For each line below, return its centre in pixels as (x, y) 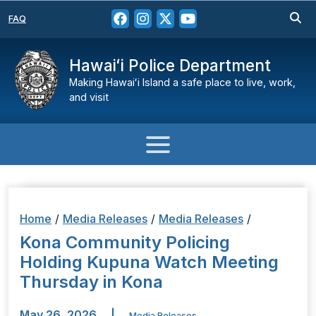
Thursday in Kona (91, 282)
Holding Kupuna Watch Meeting (149, 262)
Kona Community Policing (125, 243)
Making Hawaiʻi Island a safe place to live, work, (182, 82)
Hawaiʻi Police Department (170, 65)
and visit (89, 97)
